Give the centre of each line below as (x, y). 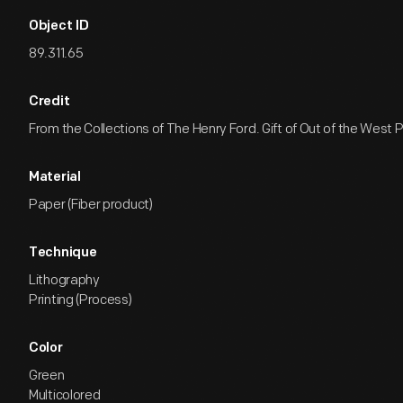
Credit (49, 102)
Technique (63, 253)
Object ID (59, 27)
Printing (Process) (81, 300)
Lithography (64, 280)
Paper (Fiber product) (91, 205)
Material (55, 178)
